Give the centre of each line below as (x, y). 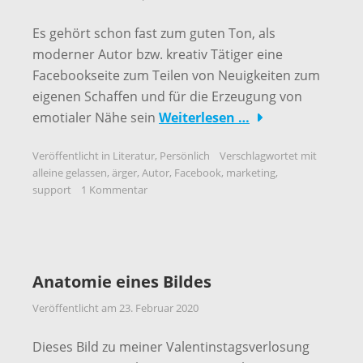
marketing (251, 173)
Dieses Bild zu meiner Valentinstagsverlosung (171, 347)
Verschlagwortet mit (268, 156)
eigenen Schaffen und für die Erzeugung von (167, 96)
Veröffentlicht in (73, 156)
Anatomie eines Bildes (122, 282)
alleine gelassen (70, 173)
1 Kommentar (114, 190)
